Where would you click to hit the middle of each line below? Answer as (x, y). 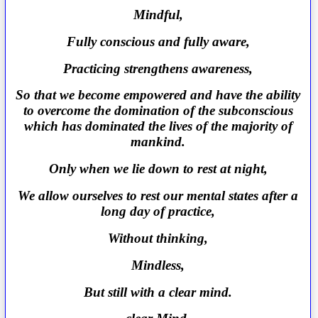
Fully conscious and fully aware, (158, 41)
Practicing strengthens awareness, (158, 68)
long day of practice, (158, 212)
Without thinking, (158, 238)
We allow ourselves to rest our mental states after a (158, 196)
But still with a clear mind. (158, 292)
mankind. (158, 142)
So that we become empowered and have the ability (158, 95)
